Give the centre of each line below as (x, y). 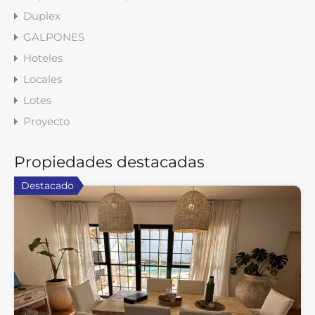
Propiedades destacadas (109, 162)
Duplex (42, 16)
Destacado (47, 186)
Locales (43, 79)
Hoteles (43, 58)
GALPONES (54, 37)
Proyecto (46, 121)
